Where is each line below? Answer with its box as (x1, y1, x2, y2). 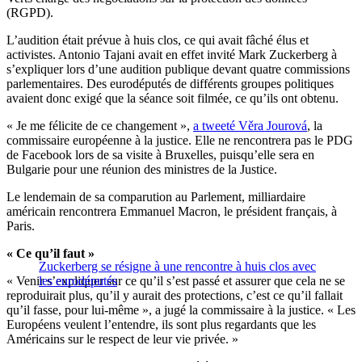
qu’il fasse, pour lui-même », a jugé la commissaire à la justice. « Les (6, 303, 356, 318)
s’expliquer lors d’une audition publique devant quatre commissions (6, 62, 350, 77)
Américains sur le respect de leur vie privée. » (6, 332, 238, 347)
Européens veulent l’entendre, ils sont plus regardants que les (6, 318, 316, 332)
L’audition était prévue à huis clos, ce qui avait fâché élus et (6, 33, 309, 48)
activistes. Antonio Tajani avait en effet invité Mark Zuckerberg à (6, 48, 337, 62)
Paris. (6, 219, 35, 234)
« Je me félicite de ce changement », (6, 119, 193, 133)
